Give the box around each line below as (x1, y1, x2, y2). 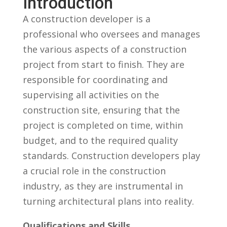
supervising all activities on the (22, 89, 159, 101)
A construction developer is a (22, 13, 150, 25)
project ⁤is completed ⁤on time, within (22, 119, 183, 131)
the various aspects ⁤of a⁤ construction (22, 43, 186, 55)
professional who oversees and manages (22, 28, 200, 40)
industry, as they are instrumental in (22, 180, 183, 192)
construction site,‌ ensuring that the (22, 104, 180, 116)
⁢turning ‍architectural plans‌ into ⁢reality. (22, 195, 194, 207)
